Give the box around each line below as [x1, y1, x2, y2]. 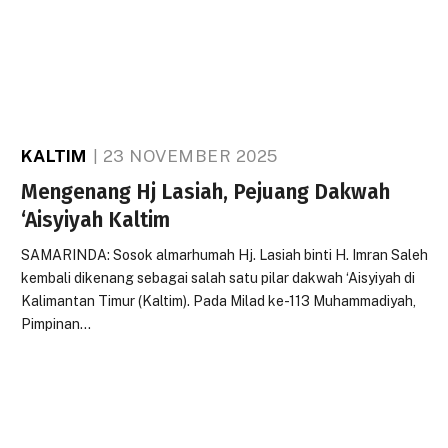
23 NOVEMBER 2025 [102, 146, 278, 166]
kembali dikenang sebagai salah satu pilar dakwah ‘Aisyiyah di [21, 270, 416, 286]
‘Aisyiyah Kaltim [21, 207, 171, 233]
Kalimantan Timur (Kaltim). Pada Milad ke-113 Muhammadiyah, [21, 293, 417, 309]
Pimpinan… [21, 316, 92, 332]
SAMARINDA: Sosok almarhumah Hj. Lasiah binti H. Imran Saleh [21, 247, 429, 263]
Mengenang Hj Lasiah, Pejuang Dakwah [21, 179, 391, 205]
